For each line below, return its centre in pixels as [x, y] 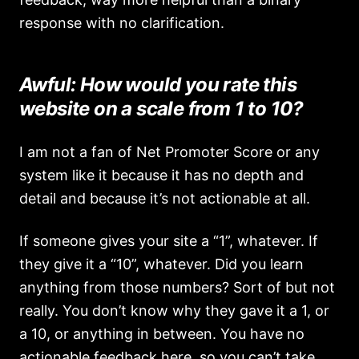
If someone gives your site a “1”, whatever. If [169, 241]
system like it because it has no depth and [161, 175]
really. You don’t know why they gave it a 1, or [174, 311]
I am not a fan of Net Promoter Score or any [169, 152]
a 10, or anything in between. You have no [162, 334]
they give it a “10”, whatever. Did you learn [161, 264]
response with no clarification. [122, 23]
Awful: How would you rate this [158, 85]
